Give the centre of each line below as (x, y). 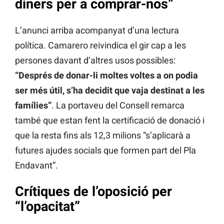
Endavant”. (36, 165)
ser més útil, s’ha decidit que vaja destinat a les (110, 90)
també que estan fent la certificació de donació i (110, 120)
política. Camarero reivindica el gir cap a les (100, 45)
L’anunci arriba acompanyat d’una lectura (97, 30)
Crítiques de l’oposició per (93, 192)
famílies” (33, 105)
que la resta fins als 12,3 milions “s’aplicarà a (103, 135)
